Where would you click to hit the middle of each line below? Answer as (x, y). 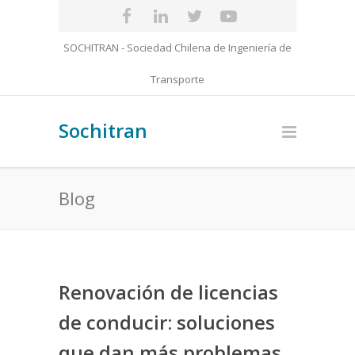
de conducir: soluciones (167, 322)
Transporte (177, 79)
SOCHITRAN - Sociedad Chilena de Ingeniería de (177, 48)
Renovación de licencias (168, 292)
